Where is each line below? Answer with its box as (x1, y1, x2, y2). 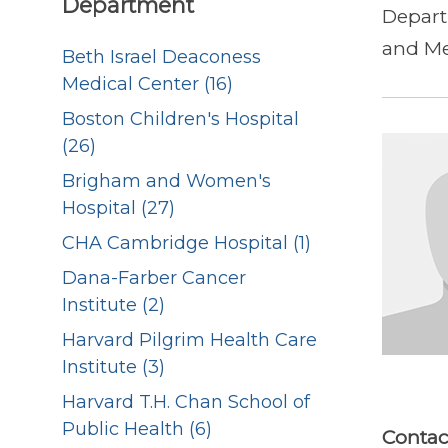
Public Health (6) (62, 418, 212, 441)
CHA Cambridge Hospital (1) (62, 232, 311, 255)
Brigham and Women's (62, 170, 271, 193)
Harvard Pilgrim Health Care (62, 329, 317, 352)
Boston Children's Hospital (62, 108, 299, 131)
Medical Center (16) (62, 73, 233, 96)
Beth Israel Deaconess (62, 46, 261, 69)
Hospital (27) (62, 197, 175, 220)
